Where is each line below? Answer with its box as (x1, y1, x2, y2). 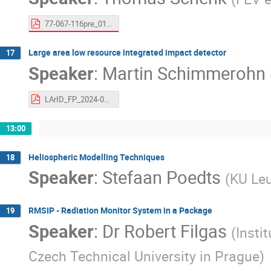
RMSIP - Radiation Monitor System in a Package (28, 204, 212, 217)
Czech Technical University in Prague (28, 246, 260, 266)
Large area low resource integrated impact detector (28, 47, 226, 59)
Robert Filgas (124, 218, 227, 243)
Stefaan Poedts (102, 165, 221, 189)
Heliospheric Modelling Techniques (28, 151, 165, 163)
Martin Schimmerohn (102, 60, 266, 85)
